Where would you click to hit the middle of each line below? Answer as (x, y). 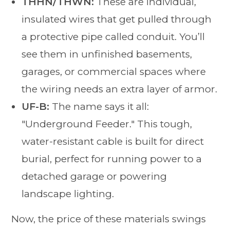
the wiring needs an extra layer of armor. (120, 89)
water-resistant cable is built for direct (113, 142)
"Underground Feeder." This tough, (107, 124)
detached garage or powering (94, 177)
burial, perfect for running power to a (112, 159)
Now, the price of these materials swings (109, 219)
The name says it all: (99, 107)
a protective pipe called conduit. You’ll (113, 37)
